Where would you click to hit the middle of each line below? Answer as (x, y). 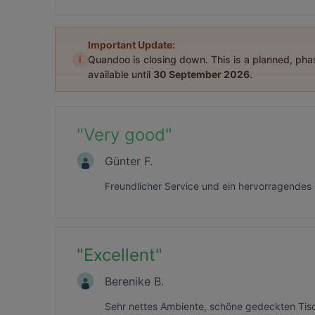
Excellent (120, 255)
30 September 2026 (201, 74)
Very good (124, 135)
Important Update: (131, 45)
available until (121, 74)
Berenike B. (134, 281)
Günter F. (129, 161)
